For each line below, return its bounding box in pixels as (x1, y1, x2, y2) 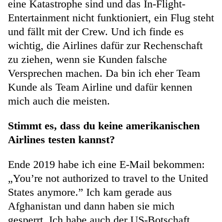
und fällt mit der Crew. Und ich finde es (8, 25, 184, 38)
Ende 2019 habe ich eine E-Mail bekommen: (8, 158, 205, 171)
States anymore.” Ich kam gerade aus (8, 186, 172, 199)
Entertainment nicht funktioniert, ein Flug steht (8, 11, 214, 24)
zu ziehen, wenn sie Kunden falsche (8, 53, 167, 66)
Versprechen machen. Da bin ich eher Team (8, 67, 200, 80)
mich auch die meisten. (8, 95, 110, 108)
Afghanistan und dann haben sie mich (8, 200, 174, 213)
